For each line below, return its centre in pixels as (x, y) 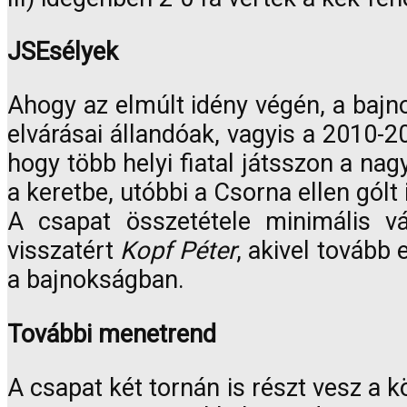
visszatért (64, 251)
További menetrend (112, 334)
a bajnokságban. (96, 280)
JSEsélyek (63, 52)
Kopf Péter (178, 251)
